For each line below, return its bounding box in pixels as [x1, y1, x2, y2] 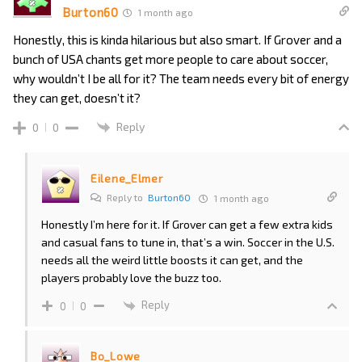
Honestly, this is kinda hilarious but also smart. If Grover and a [13, 32, 342, 47]
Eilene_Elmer [90, 171, 163, 186]
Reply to [104, 192, 148, 204]
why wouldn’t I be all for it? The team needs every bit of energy [13, 70, 349, 86]
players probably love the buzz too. [41, 271, 221, 285]
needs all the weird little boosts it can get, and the [41, 253, 303, 267]
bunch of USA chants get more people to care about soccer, [13, 51, 328, 66]
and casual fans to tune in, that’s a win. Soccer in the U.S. [41, 235, 335, 250]
